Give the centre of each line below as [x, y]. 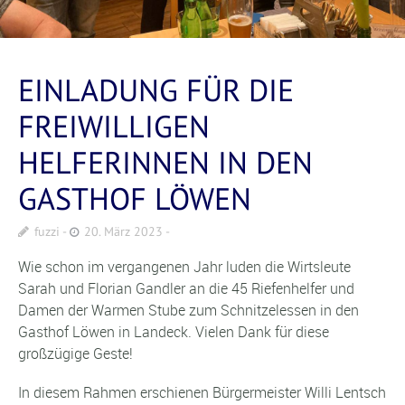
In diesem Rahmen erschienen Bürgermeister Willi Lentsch [202, 392]
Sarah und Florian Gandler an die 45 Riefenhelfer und [186, 288]
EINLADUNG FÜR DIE [156, 89]
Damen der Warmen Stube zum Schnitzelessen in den [188, 310]
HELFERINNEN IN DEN [165, 161]
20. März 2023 [123, 231]
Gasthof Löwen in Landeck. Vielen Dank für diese [174, 331]
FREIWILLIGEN [114, 125]
